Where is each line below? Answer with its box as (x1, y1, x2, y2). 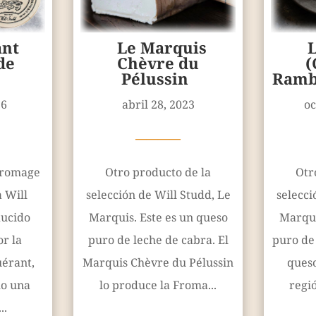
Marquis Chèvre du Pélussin (83, 255, 233, 271)
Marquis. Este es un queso (88, 209, 228, 226)
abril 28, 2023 (121, 97, 195, 113)
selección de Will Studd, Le (85, 187, 231, 203)
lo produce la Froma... (99, 277, 217, 293)
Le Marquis (116, 37, 207, 59)
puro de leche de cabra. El (87, 232, 229, 248)
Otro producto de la (105, 164, 211, 181)
